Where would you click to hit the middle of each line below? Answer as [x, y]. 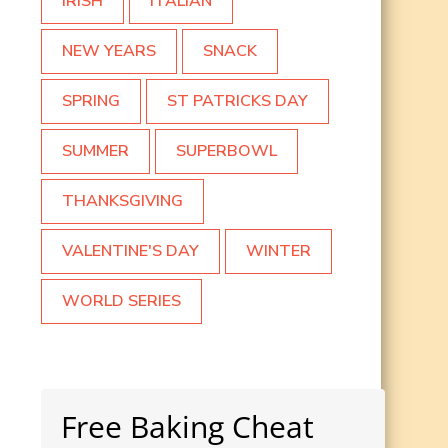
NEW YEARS [109, 51]
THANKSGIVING [122, 201]
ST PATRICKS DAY [237, 101]
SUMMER [95, 151]
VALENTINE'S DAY [130, 251]
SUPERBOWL [226, 151]
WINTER [278, 251]
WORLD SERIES [121, 301]
